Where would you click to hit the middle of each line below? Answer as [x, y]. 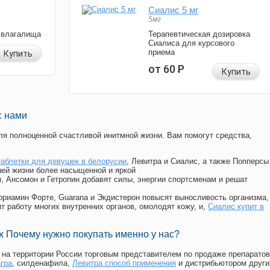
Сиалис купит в [236, 207]
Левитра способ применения [124, 263]
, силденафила [40, 263]
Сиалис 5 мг [173, 10]
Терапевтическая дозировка [199, 34]
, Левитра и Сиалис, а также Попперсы [198, 162]
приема [162, 52]
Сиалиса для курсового [191, 43]
